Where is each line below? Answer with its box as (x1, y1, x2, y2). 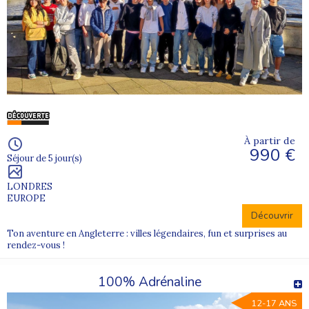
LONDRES (7, 180, 52, 192)
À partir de (244, 134, 295, 147)
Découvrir (251, 208, 293, 222)
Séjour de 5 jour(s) (7, 152, 82, 164)
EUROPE (7, 192, 46, 204)
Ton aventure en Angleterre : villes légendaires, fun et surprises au (7, 227, 287, 239)
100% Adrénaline (97, 272, 201, 291)
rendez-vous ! (7, 239, 65, 251)
